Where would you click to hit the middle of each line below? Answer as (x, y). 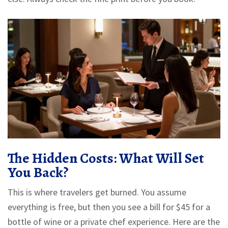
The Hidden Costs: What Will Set (106, 159)
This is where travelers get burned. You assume (97, 192)
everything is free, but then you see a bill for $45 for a (109, 207)
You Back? (38, 173)
